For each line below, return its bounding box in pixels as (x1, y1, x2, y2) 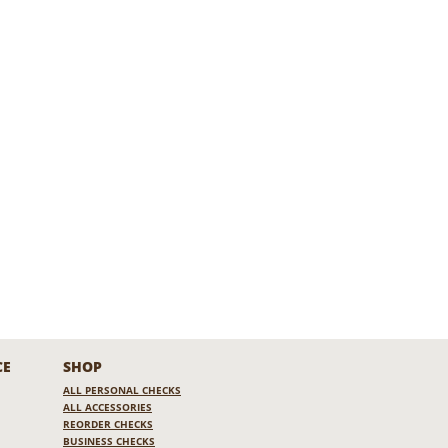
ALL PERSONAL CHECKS (63, 383, 181, 398)
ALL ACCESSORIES (63, 400, 152, 415)
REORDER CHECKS (63, 417, 153, 432)
